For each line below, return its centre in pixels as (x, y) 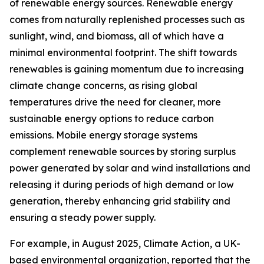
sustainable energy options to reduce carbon (112, 119)
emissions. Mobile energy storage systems (103, 135)
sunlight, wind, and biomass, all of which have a (117, 36)
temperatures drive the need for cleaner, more (115, 102)
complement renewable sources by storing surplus (123, 152)
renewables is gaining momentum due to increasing (127, 69)
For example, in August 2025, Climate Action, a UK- (125, 244)
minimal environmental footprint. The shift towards (123, 53)
